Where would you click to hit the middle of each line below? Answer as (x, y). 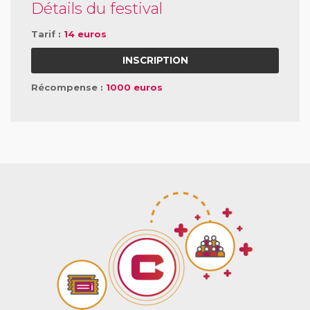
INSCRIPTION (155, 61)
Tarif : (47, 34)
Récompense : (69, 87)
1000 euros (134, 87)
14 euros (85, 34)
